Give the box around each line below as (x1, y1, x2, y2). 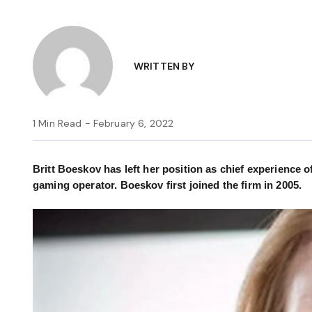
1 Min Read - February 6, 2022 (33, 117, 174, 130)
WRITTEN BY (134, 59, 195, 72)
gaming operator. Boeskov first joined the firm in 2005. (33, 180, 302, 191)
